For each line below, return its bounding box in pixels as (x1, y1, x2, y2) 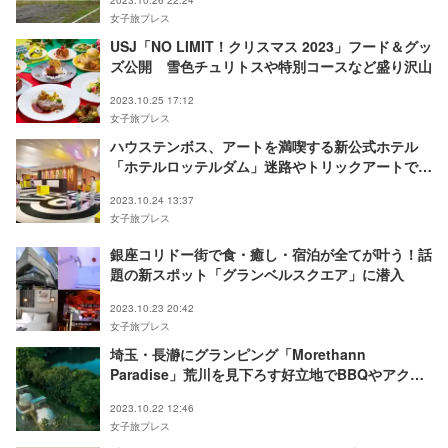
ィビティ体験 (110, 383, 194, 404)
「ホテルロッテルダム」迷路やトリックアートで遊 (110, 155, 432, 176)
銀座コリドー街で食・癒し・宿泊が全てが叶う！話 (110, 243, 432, 264)
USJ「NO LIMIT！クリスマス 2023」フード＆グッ (110, 35, 432, 56)
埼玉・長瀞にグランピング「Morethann (110, 343, 366, 364)
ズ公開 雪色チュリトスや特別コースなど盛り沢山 (110, 55, 432, 76)
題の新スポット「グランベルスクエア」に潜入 (110, 263, 404, 284)
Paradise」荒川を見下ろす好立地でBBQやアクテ (110, 363, 424, 384)
